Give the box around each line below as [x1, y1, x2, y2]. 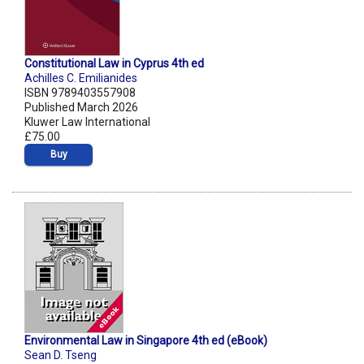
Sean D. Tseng [24, 349, 97, 362]
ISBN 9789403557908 [24, 86, 136, 100]
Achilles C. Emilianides [24, 71, 137, 85]
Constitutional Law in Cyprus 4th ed [24, 57, 204, 71]
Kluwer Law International [24, 115, 150, 129]
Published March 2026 [24, 101, 138, 115]
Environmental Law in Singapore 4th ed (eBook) [24, 334, 267, 348]
